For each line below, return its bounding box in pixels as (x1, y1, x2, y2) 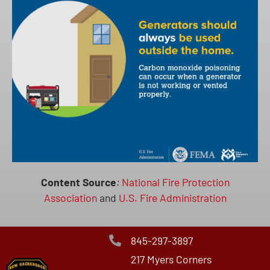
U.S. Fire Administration (118, 191, 227, 205)
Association (43, 191, 99, 205)
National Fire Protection (121, 175, 230, 189)
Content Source (40, 175, 116, 189)
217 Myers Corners (131, 252, 212, 266)
